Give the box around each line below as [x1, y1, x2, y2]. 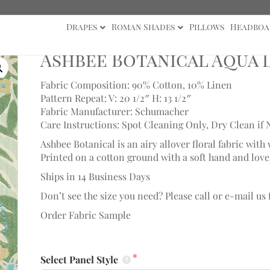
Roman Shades [111, 21, 175, 33]
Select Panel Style [40, 253, 121, 266]
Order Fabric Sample [40, 209, 131, 221]
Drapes [66, 21, 97, 33]
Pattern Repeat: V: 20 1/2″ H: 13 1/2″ [40, 92, 191, 104]
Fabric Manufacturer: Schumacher [40, 105, 189, 118]
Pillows [189, 21, 224, 33]
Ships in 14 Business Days [40, 170, 150, 183]
